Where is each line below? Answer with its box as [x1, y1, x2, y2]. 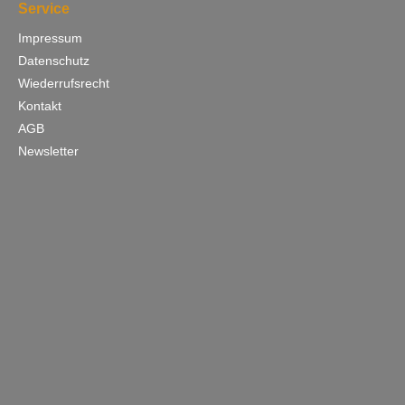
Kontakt [18, 98, 61, 113]
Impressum [18, 30, 82, 45]
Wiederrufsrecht [18, 75, 109, 90]
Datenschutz [18, 52, 89, 68]
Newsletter [18, 143, 79, 158]
